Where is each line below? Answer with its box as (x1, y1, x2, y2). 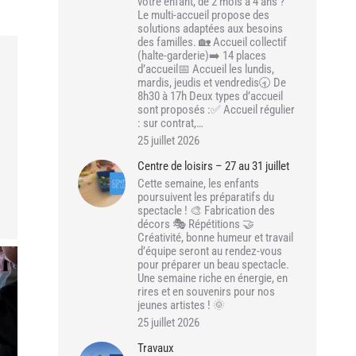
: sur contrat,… (137, 116, 203, 130)
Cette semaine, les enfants (137, 176, 259, 191)
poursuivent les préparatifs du (137, 190, 274, 204)
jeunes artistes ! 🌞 (137, 298, 230, 312)
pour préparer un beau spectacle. (137, 257, 289, 272)
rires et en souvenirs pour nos (137, 284, 275, 299)
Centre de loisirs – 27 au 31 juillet (137, 159, 289, 173)
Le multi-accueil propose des (137, 8, 269, 22)
